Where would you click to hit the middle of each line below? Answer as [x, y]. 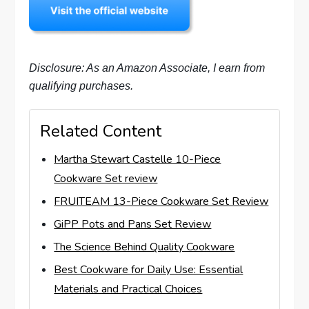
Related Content [101, 131]
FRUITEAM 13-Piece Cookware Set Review [161, 202]
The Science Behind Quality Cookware [144, 247]
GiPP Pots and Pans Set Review [133, 225]
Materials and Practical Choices [128, 289]
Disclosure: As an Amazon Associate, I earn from [147, 68]
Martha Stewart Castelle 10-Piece [138, 160]
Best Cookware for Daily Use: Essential [149, 270]
